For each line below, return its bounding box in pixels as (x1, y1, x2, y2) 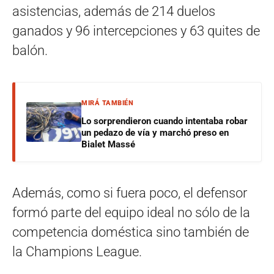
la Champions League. (12, 243, 142, 259)
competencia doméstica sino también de (12, 224, 249, 240)
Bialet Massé (81, 138, 135, 150)
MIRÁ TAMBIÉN (81, 98, 133, 107)
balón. (12, 42, 48, 58)
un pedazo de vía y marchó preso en (81, 127, 229, 138)
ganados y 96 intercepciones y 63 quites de (12, 23, 260, 39)
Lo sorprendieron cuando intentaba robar (81, 115, 248, 127)
